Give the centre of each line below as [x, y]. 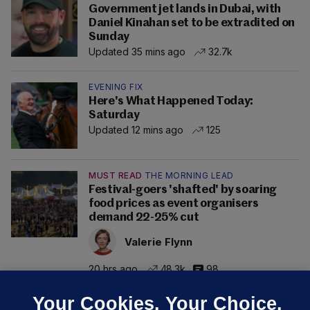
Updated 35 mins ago [137, 52]
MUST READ [116, 176]
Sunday [109, 37]
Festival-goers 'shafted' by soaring [183, 190]
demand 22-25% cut [144, 218]
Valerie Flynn [158, 241]
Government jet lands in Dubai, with [185, 10]
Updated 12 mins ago [136, 130]
